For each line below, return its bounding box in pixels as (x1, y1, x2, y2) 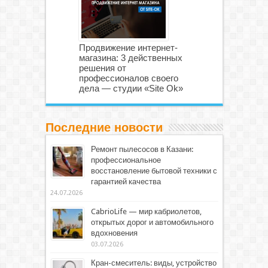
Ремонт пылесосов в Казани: (90, 144, 193, 154)
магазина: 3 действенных (78, 52, 182, 63)
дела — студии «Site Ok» (78, 83, 183, 93)
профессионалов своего (78, 72, 178, 83)
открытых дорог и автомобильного (90, 217, 214, 227)
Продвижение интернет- (78, 42, 178, 53)
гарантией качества (90, 176, 161, 186)
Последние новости (45, 120, 163, 134)
